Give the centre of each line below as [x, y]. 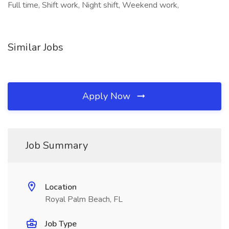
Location [61, 187]
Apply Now [108, 96]
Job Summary [57, 145]
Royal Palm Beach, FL [84, 199]
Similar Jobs [36, 47]
